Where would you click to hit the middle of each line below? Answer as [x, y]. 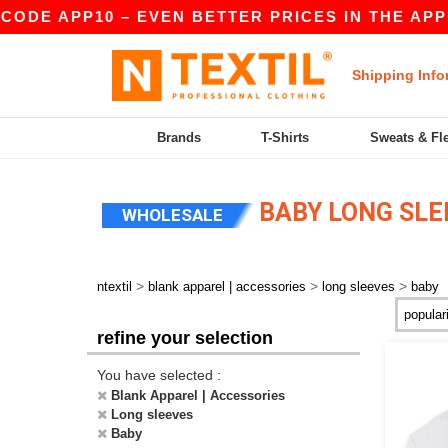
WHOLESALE [172, 215]
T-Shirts [285, 137]
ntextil [114, 286]
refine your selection [185, 338]
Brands [179, 137]
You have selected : [159, 375]
